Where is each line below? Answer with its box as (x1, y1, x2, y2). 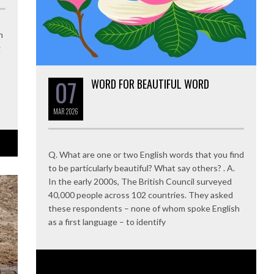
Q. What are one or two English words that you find (48, 149, 244, 160)
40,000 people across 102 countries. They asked (48, 189, 233, 200)
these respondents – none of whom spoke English (48, 202, 240, 213)
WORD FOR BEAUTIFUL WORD (91, 75, 209, 92)
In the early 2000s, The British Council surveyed (48, 176, 232, 187)
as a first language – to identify (48, 216, 166, 227)
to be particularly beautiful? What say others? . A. (48, 162, 235, 173)
